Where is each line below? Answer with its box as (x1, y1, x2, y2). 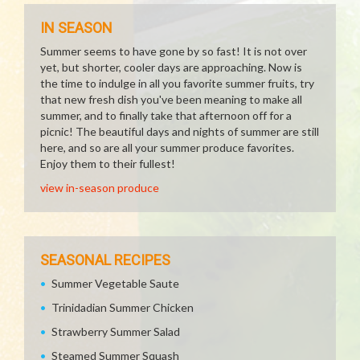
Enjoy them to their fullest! (40, 157, 175, 170)
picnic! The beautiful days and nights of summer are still (40, 125, 319, 138)
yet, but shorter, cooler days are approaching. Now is (40, 60, 302, 74)
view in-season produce (40, 181, 159, 194)
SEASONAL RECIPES (40, 252, 170, 268)
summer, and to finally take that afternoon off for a (40, 108, 292, 122)
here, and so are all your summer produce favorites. (40, 141, 294, 154)
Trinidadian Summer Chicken (51, 301, 194, 314)
